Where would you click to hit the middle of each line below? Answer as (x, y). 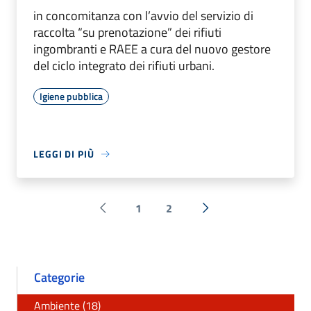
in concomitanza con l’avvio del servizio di (143, 16)
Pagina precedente (146, 216)
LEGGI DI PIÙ (64, 154)
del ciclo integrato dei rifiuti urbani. (124, 66)
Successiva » (235, 216)
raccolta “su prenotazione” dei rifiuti (127, 33)
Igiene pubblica (71, 96)
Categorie (59, 278)
